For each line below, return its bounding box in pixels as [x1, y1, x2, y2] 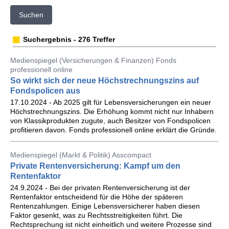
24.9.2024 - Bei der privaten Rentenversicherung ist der [10, 184, 190, 192]
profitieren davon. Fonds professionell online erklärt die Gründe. [10, 126, 217, 134]
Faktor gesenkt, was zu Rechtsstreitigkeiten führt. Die [10, 211, 182, 219]
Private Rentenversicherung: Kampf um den [10, 162, 180, 170]
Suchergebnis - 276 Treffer [23, 35, 115, 43]
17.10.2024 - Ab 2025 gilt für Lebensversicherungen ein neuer [10, 98, 211, 106]
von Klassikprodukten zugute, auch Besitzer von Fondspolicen [10, 117, 211, 125]
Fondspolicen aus [10, 86, 80, 95]
